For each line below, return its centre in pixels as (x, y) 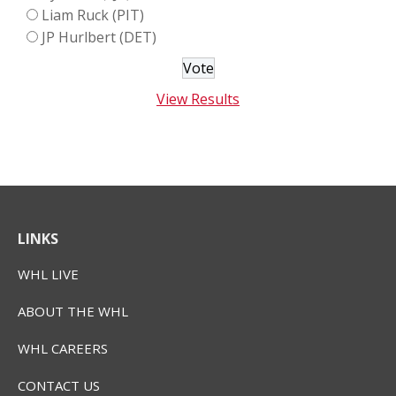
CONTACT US (59, 385)
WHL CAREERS (63, 348)
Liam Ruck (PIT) (93, 15)
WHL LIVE (48, 274)
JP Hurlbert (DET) (99, 37)
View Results (198, 99)
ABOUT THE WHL (73, 311)
